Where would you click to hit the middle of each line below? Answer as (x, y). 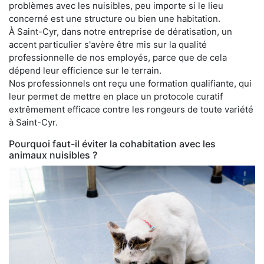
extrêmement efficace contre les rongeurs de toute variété (131, 109)
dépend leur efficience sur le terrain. (85, 70)
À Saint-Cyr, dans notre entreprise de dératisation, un (121, 31)
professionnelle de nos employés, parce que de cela (118, 57)
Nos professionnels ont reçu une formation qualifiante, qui (130, 83)
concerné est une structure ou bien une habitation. (115, 18)
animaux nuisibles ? (53, 155)
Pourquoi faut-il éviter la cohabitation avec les (112, 143)
